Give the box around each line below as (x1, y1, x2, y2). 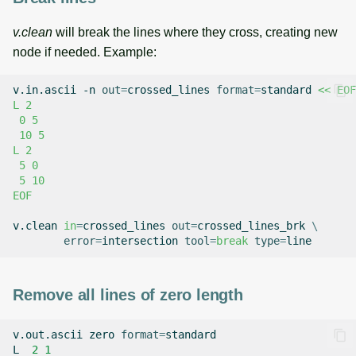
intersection (102, 234, 178, 248)
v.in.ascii (13, 83, 76, 97)
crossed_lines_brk (197, 219, 305, 233)
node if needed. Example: (13, 44, 157, 59)
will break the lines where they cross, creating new (52, 25, 338, 39)
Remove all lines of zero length (13, 285, 243, 304)
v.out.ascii (13, 328, 83, 342)
